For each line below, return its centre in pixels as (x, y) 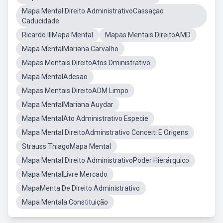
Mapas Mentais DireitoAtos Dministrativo (86, 63)
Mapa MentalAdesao (55, 77)
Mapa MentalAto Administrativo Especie (85, 118)
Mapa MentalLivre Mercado (65, 174)
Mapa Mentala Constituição (65, 202)
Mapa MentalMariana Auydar (68, 105)
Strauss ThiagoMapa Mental (66, 146)
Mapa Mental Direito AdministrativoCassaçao (93, 11)
